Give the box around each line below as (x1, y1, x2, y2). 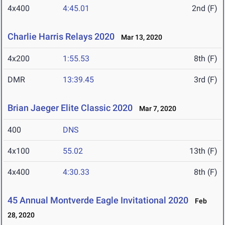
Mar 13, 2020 (117, 33, 162, 42)
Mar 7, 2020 (135, 104, 176, 113)
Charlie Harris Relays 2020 (8, 31, 115, 42)
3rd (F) (194, 75, 217, 85)
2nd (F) (192, 4, 217, 14)
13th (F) (189, 146, 217, 156)
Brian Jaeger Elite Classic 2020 (8, 102, 133, 114)
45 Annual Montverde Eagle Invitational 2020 (8, 195, 188, 206)
